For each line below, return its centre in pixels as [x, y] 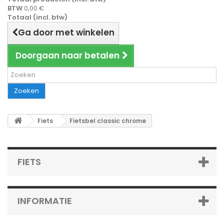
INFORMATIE [45, 201]
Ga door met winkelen [66, 32]
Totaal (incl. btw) [37, 17]
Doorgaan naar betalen [67, 55]
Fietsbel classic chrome [108, 121]
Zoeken [26, 91]
